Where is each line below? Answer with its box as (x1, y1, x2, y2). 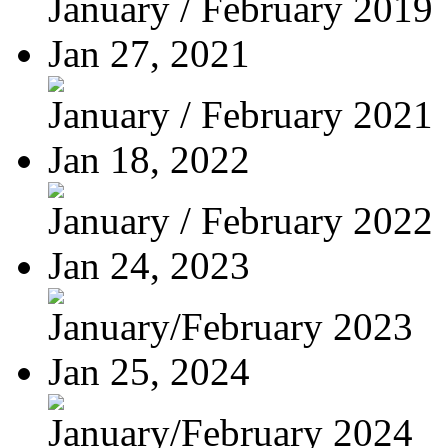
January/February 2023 (48, 304, 413, 348)
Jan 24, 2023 (48, 243, 250, 287)
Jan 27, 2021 (48, 31, 250, 75)
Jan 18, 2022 (48, 137, 250, 181)
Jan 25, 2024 (48, 349, 250, 393)
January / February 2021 (48, 92, 433, 136)
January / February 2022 (48, 198, 433, 242)
